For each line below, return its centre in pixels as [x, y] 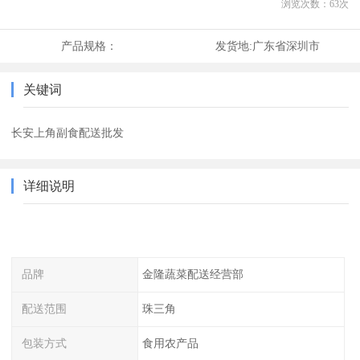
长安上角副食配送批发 [68, 133]
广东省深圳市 [286, 46]
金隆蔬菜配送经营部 [192, 274]
